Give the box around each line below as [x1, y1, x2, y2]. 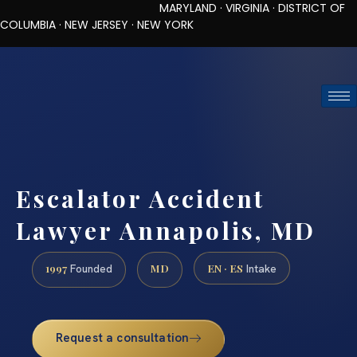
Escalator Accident [16, 182, 265, 214]
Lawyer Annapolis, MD [16, 214, 316, 246]
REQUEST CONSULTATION [108, 124, 249, 139]
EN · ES [207, 261, 243, 276]
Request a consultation [55, 330, 190, 347]
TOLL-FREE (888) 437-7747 [69, 53, 220, 69]
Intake [243, 261, 277, 277]
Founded [67, 261, 112, 277]
